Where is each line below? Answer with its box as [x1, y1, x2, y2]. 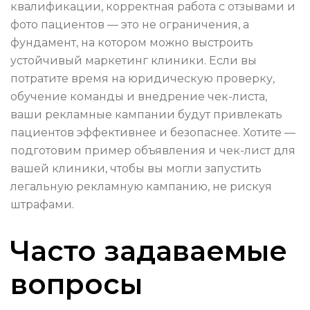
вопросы [10, 267, 143, 302]
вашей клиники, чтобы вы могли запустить [10, 162, 262, 176]
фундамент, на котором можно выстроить [10, 36, 253, 50]
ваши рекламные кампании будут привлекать [10, 108, 282, 122]
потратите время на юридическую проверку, [10, 72, 275, 86]
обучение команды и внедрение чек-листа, [10, 90, 267, 104]
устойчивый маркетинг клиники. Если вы [10, 54, 257, 68]
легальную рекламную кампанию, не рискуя [10, 180, 272, 194]
